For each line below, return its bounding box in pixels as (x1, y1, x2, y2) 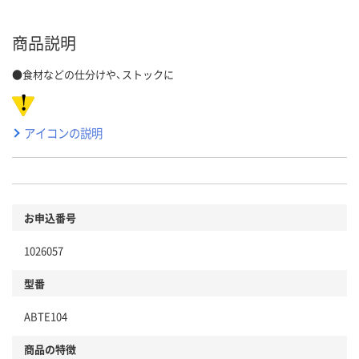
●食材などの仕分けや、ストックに (12, 66, 174, 82)
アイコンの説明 (24, 123, 103, 141)
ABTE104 (24, 308, 67, 324)
